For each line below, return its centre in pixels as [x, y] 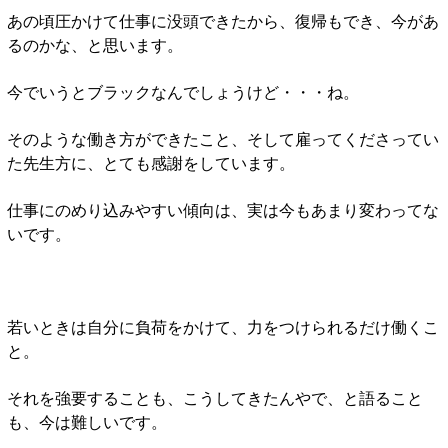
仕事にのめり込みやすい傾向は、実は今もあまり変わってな [223, 209]
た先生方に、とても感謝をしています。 [151, 162]
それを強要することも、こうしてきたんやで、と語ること [215, 397]
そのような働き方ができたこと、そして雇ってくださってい [223, 138]
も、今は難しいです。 [87, 421]
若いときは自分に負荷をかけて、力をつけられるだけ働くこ [223, 326]
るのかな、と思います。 [95, 44]
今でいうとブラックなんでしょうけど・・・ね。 [183, 91]
